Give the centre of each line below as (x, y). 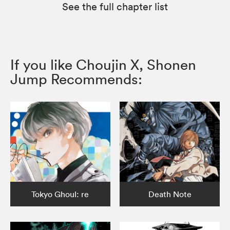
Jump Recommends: (76, 79)
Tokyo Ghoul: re (60, 194)
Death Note (170, 194)
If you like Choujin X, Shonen (103, 64)
